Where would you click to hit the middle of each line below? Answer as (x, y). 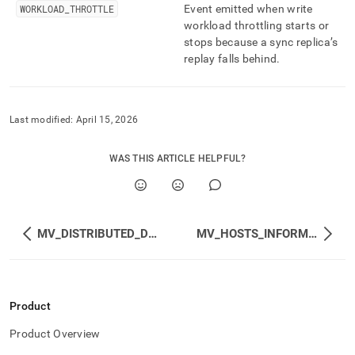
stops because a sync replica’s (261, 42)
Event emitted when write (248, 9)
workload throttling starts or (257, 25)
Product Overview (55, 334)
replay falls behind (231, 59)
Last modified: (42, 120)
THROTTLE (92, 9)
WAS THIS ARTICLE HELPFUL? (177, 158)
